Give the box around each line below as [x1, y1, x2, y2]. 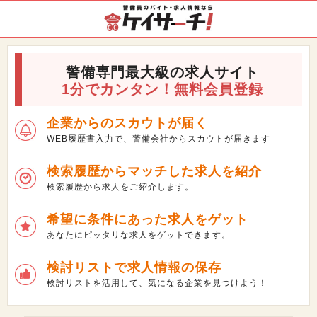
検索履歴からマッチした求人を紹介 [47, 164, 262, 178]
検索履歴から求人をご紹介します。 [47, 182, 194, 192]
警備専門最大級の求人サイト [65, 64, 259, 80]
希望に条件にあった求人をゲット [47, 212, 248, 226]
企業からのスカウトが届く [47, 116, 208, 130]
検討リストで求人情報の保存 [47, 260, 221, 275]
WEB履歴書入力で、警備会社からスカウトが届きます [47, 134, 270, 144]
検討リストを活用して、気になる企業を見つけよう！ [47, 278, 267, 288]
